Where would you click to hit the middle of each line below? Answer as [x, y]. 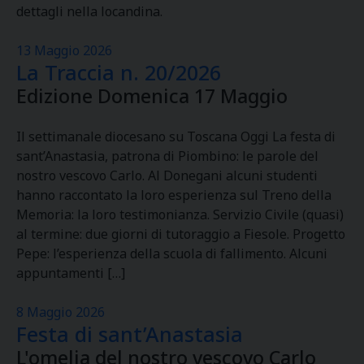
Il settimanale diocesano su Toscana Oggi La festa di [176, 136]
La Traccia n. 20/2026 [119, 72]
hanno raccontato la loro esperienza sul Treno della [174, 195]
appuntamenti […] [71, 273]
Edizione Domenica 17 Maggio [152, 96]
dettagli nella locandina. [89, 11]
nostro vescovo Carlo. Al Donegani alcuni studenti [167, 175]
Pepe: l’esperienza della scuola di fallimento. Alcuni [172, 253]
